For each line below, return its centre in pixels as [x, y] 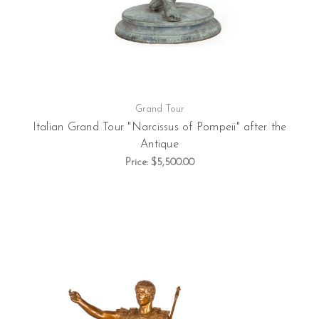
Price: [138, 163]
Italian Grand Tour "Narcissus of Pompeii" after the [159, 127]
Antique [159, 144]
